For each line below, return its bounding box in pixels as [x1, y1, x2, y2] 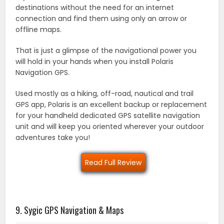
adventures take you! [15, 132, 90, 142]
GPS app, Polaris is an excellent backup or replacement [15, 99, 207, 109]
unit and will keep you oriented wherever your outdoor [15, 121, 204, 131]
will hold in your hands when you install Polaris [15, 56, 174, 66]
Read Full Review [85, 157, 141, 167]
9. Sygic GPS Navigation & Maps [15, 203, 124, 216]
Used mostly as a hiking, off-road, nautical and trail [15, 88, 194, 98]
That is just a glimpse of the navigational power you [15, 45, 197, 55]
